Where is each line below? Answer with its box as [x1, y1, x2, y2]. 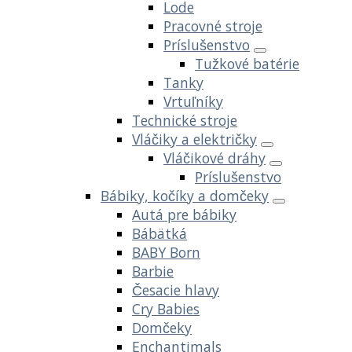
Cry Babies [132, 299, 200, 319]
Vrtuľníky [163, 92, 223, 112]
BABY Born [132, 243, 200, 262]
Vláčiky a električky [132, 130, 257, 149]
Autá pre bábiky [132, 205, 236, 225]
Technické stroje [132, 111, 237, 130]
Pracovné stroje [163, 16, 262, 36]
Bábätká [132, 224, 187, 244]
